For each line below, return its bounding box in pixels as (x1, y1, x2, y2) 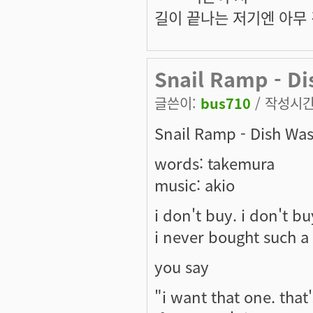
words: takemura (154, 151, 275, 174)
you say (154, 254, 209, 277)
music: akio (154, 173, 235, 196)
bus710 (201, 92, 251, 113)
